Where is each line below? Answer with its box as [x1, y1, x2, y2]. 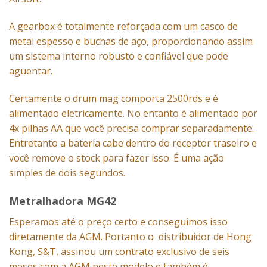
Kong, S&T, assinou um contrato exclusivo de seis [9, 245, 229, 259]
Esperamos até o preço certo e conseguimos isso [9, 215, 228, 229]
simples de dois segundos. [9, 166, 125, 179]
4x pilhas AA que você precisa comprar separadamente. [9, 121, 254, 135]
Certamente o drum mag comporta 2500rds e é [9, 91, 218, 105]
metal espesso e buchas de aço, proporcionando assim [9, 34, 253, 48]
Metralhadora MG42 [9, 194, 116, 209]
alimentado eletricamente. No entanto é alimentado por [9, 106, 257, 120]
